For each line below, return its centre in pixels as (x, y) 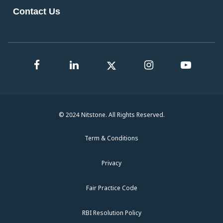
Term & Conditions (111, 138)
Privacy (111, 163)
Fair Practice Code (111, 188)
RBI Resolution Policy (111, 213)
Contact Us (37, 11)
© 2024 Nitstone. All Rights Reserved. (111, 115)
